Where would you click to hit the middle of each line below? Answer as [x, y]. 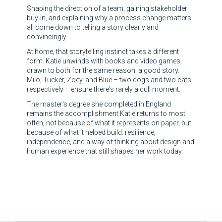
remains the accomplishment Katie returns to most [106, 113]
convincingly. [47, 36]
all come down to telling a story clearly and [93, 27]
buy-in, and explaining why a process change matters [109, 18]
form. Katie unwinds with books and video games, [104, 61]
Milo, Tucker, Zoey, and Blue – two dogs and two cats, [110, 80]
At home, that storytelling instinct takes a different [103, 51]
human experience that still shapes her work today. [105, 151]
